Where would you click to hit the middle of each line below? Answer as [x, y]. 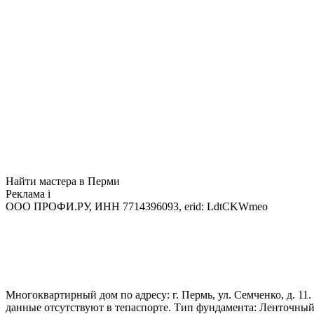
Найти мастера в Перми [63, 181]
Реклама [27, 193]
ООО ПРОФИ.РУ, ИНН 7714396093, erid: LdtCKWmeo [137, 206]
